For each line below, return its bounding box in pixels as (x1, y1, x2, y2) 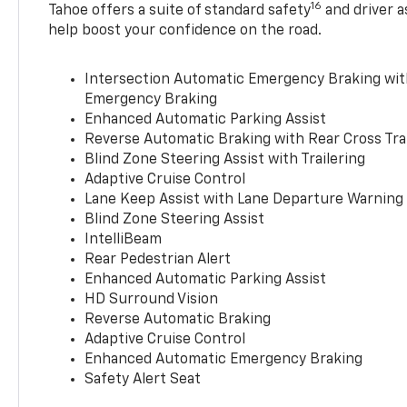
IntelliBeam (84, 232, 163, 247)
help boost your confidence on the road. (48, 23, 323, 38)
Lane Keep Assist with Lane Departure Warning (84, 192, 404, 207)
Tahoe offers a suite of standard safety (48, 3, 312, 18)
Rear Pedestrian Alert (84, 252, 232, 267)
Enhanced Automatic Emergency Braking (84, 352, 363, 367)
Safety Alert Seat (84, 372, 202, 387)
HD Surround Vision (84, 292, 219, 307)
